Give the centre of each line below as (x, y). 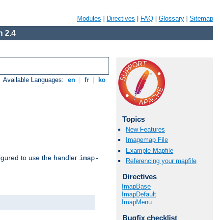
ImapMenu (137, 202)
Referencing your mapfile (161, 161)
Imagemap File (147, 140)
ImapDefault (139, 194)
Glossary (171, 18)
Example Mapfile (150, 150)
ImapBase (136, 187)
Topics (133, 119)
